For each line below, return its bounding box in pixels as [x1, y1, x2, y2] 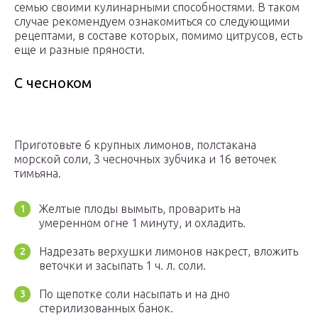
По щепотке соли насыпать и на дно [39, 287, 230, 301]
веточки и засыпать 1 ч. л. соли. [39, 259, 206, 273]
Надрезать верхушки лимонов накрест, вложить [39, 245, 298, 258]
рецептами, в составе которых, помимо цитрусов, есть [14, 29, 302, 43]
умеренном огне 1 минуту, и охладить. [39, 216, 246, 230]
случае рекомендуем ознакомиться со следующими [14, 15, 290, 28]
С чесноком [14, 75, 92, 92]
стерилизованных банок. [39, 302, 173, 315]
